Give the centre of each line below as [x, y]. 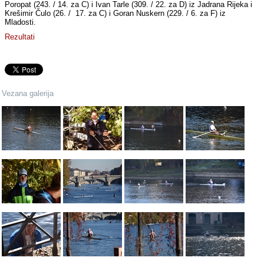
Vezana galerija [28, 94]
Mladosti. [22, 22]
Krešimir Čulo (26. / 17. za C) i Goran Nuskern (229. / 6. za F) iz [115, 14]
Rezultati [20, 37]
